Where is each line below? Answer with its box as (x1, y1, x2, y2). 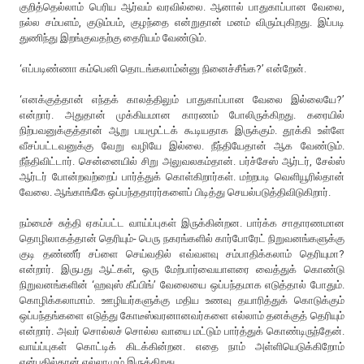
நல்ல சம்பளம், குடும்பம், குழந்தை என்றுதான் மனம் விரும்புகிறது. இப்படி (19, 15, 344, 28)
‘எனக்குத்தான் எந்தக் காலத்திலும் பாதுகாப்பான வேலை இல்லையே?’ (19, 93, 344, 106)
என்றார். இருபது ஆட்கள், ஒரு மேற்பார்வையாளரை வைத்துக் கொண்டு (19, 262, 344, 275)
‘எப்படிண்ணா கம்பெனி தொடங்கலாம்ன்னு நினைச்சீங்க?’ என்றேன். (19, 62, 307, 75)
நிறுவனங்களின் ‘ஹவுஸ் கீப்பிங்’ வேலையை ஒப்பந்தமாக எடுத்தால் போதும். (19, 278, 344, 291)
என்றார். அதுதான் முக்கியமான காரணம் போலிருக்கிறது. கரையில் (19, 108, 344, 121)
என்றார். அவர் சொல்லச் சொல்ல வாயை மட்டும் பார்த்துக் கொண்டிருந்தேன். (19, 324, 344, 337)
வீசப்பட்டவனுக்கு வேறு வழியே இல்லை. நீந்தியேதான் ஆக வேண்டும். (19, 139, 344, 152)
